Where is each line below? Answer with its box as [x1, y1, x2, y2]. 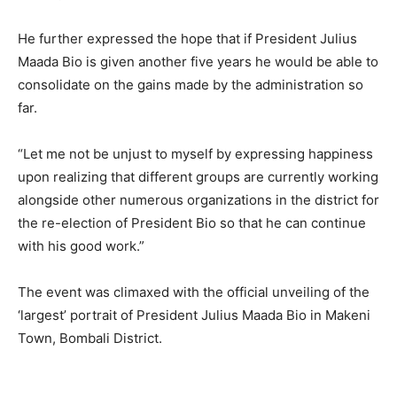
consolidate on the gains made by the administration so [18, 76, 363, 94]
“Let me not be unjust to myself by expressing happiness [18, 145, 373, 163]
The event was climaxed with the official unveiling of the [18, 284, 370, 301]
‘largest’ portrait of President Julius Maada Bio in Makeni [18, 307, 370, 324]
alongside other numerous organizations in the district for [18, 191, 379, 209]
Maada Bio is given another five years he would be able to [18, 53, 378, 71]
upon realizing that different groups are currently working [18, 168, 378, 186]
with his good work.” [18, 237, 144, 255]
